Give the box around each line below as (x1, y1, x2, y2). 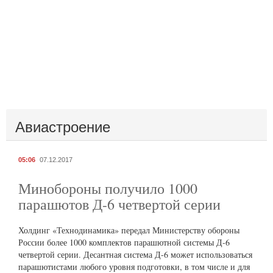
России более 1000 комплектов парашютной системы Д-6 (18, 236, 230, 249)
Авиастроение (15, 115, 110, 137)
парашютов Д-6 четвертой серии (18, 194, 221, 214)
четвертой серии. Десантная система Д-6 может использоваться (18, 249, 252, 261)
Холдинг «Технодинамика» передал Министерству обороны (18, 224, 239, 236)
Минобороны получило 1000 (18, 179, 197, 199)
